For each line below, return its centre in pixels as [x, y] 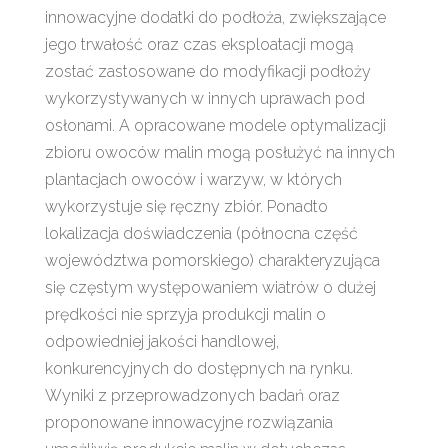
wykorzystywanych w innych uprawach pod [204, 98]
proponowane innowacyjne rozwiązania [188, 422]
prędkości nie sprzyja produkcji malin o [185, 314]
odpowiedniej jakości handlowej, [161, 341]
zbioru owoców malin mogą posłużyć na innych [219, 152]
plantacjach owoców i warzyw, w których [193, 179]
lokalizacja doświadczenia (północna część [201, 233]
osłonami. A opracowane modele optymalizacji [215, 125]
